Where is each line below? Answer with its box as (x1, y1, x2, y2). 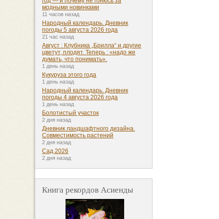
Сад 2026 (42, 148, 68, 155)
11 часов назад (42, 11, 79, 18)
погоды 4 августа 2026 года (42, 94, 118, 101)
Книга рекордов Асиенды (42, 184, 133, 196)
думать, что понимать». (42, 56, 107, 63)
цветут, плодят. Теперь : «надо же (42, 49, 135, 56)
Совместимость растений (42, 132, 113, 139)
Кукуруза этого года (42, 71, 96, 79)
